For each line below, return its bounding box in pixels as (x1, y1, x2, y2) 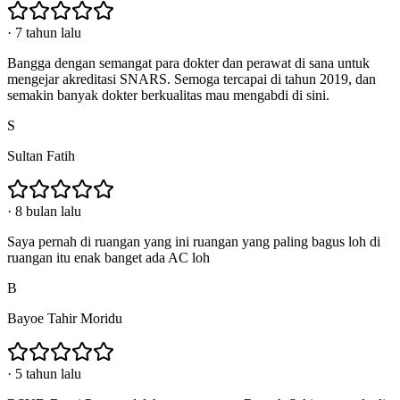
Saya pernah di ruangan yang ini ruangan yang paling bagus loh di (7, 233, 380, 249)
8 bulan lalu (15, 203, 81, 219)
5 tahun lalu (15, 365, 81, 381)
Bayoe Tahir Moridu (7, 310, 122, 326)
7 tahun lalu (15, 24, 81, 40)
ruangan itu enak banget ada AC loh (7, 249, 210, 265)
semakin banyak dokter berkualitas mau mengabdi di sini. (7, 87, 329, 103)
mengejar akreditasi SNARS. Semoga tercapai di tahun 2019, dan (7, 71, 376, 87)
